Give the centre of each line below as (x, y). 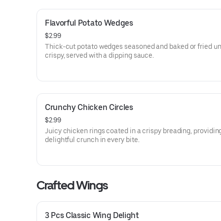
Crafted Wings (72, 185)
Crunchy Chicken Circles (89, 107)
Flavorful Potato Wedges (89, 23)
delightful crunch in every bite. (92, 140)
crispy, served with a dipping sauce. (100, 55)
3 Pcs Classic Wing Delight (92, 215)
